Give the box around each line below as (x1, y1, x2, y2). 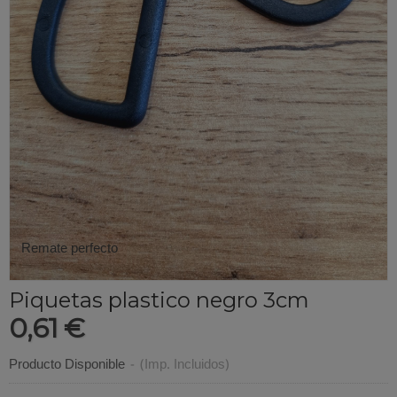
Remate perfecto (21, 237, 118, 261)
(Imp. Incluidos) (140, 354, 230, 378)
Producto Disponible (9, 354, 125, 378)
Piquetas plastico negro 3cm (9, 287, 309, 314)
